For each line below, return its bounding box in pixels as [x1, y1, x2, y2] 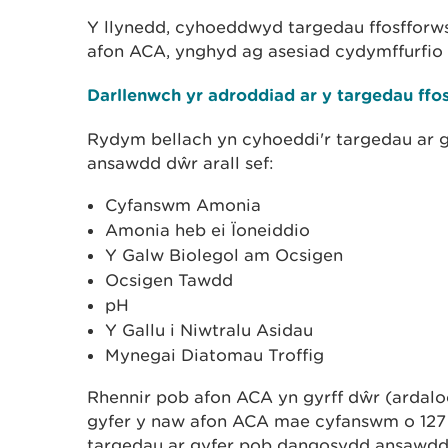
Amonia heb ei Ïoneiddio [105, 220, 310, 240]
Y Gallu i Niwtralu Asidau [105, 320, 313, 340]
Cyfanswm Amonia [105, 195, 261, 215]
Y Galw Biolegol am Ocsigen [105, 245, 343, 265]
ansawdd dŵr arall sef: [87, 153, 274, 173]
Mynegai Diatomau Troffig [105, 345, 324, 365]
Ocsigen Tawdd [105, 270, 233, 290]
